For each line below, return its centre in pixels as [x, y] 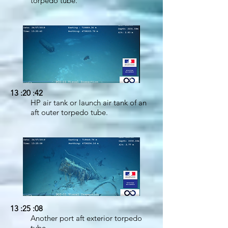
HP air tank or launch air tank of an [89, 102]
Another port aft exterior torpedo [86, 218]
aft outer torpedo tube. [69, 112]
